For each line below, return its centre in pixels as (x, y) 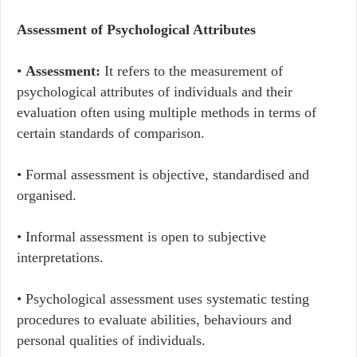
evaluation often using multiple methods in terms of (167, 112)
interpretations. (60, 257)
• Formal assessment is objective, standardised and (163, 175)
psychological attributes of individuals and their (155, 92)
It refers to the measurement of (192, 71)
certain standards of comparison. (111, 133)
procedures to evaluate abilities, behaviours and (154, 320)
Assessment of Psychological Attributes (136, 29)
